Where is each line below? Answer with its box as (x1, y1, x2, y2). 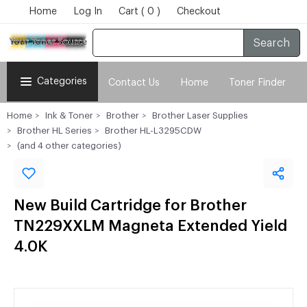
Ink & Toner (45, 111, 93, 120)
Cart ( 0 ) (119, 7, 160, 16)
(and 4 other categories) (17, 141, 121, 150)
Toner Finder (229, 78, 286, 88)
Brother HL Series (17, 126, 92, 135)
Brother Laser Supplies (152, 111, 248, 120)
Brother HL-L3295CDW (105, 126, 201, 135)
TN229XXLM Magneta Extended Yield (14, 219, 287, 234)
